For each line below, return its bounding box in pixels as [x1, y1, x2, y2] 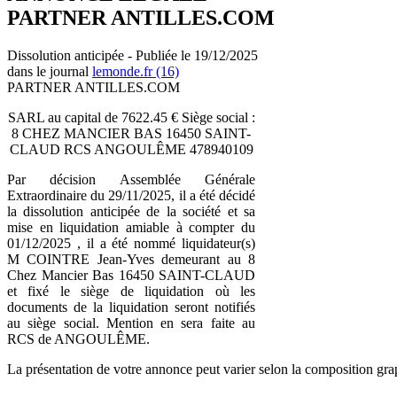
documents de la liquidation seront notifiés [7, 299, 255, 315]
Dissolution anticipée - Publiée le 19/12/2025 [7, 47, 258, 63]
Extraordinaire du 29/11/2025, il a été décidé [7, 187, 255, 203]
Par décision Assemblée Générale [7, 171, 255, 187]
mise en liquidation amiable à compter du [7, 219, 255, 235]
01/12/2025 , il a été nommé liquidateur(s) [7, 235, 255, 251]
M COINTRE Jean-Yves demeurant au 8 [7, 251, 255, 267]
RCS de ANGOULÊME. [7, 331, 150, 346]
